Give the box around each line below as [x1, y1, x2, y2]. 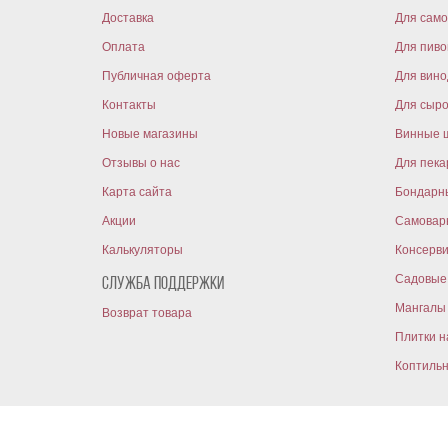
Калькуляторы [102, 243, 183, 257]
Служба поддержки [102, 275, 224, 294]
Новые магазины [102, 127, 198, 141]
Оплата [102, 40, 145, 54]
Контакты [102, 98, 156, 112]
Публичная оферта [102, 69, 211, 83]
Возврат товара [102, 306, 192, 320]
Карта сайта [102, 185, 172, 199]
